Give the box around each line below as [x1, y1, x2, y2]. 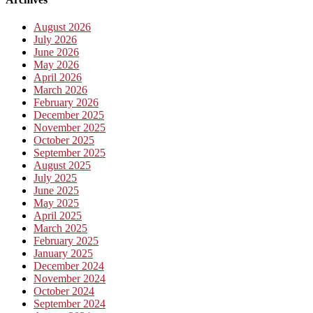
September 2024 [34, 297, 105, 310]
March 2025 [34, 221, 87, 234]
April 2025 [34, 209, 82, 221]
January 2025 [34, 247, 93, 259]
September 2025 [34, 146, 105, 159]
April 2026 [34, 71, 82, 83]
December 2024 [34, 259, 104, 272]
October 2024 [34, 284, 94, 297]
